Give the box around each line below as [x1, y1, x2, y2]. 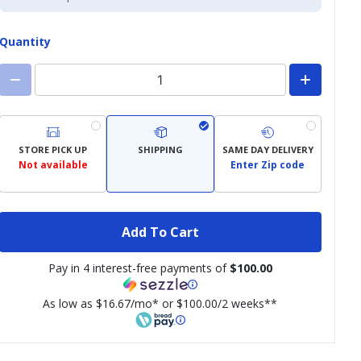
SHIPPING [137, 143, 183, 156]
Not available [18, 158, 88, 172]
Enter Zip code [230, 158, 305, 172]
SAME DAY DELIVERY [222, 143, 313, 156]
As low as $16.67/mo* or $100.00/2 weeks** [43, 296, 278, 311]
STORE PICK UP [19, 143, 88, 156]
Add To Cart [121, 222, 199, 241]
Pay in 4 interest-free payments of [48, 260, 230, 276]
